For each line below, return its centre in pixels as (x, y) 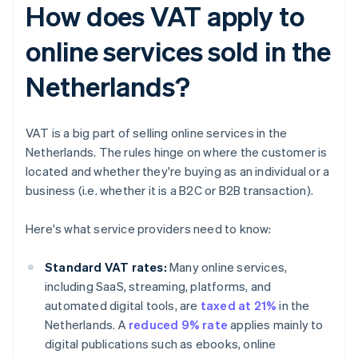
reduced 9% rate (178, 325)
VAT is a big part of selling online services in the (157, 133)
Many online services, (227, 267)
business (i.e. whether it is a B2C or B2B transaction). (170, 191)
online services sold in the (179, 51)
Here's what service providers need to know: (149, 229)
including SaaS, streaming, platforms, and (158, 286)
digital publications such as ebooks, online (161, 344)
